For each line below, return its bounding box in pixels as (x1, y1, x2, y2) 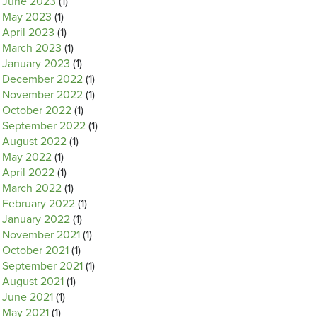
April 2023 (2, 25, 54, 40)
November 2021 (2, 228, 80, 242)
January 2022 (2, 212, 70, 226)
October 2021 (2, 243, 69, 258)
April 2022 (2, 166, 54, 180)
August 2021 (2, 275, 64, 289)
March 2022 (2, 181, 62, 195)
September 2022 (2, 119, 86, 133)
